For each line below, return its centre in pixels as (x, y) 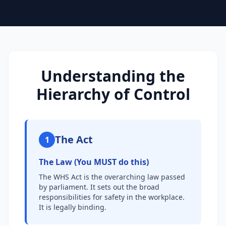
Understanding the (113, 76)
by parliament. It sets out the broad (99, 187)
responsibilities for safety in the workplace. (112, 197)
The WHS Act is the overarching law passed (112, 177)
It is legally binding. (73, 207)
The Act (74, 139)
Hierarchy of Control (113, 94)
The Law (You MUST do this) (94, 162)
